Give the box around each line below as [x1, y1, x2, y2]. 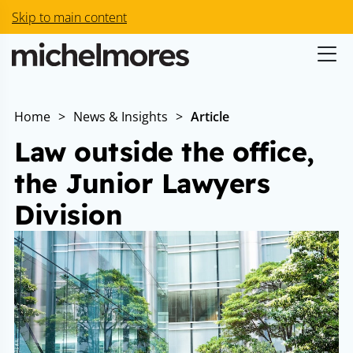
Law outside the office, [14, 135, 314, 169]
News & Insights [73, 108, 168, 125]
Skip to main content [12, 9, 127, 26]
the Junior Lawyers [14, 166, 269, 200]
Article [191, 108, 229, 125]
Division [14, 198, 122, 232]
